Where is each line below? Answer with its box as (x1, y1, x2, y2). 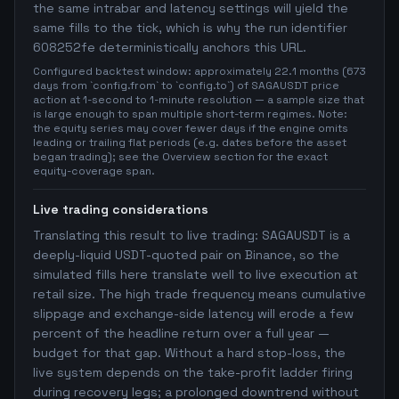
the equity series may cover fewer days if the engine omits (33, 121, 348, 135)
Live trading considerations (33, 201, 208, 217)
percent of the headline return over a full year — (33, 325, 330, 341)
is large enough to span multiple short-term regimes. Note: (33, 107, 347, 121)
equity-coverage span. (33, 164, 155, 178)
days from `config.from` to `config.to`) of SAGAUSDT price (33, 78, 339, 93)
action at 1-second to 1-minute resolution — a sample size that (33, 93, 364, 107)
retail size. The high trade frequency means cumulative (33, 286, 366, 302)
